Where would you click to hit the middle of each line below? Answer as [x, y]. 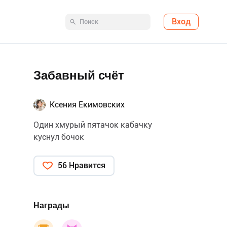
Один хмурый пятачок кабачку [93, 125]
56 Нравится [82, 165]
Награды [51, 205]
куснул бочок [59, 137]
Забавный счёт [79, 75]
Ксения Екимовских [87, 105]
